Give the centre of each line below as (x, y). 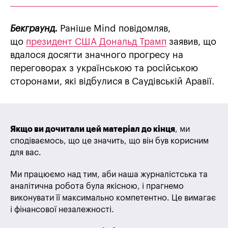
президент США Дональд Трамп (96, 42)
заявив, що (191, 42)
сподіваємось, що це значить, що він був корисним (109, 141)
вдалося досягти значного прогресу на (97, 55)
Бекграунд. (34, 29)
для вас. (26, 153)
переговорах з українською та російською (104, 68)
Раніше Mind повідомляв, (114, 29)
